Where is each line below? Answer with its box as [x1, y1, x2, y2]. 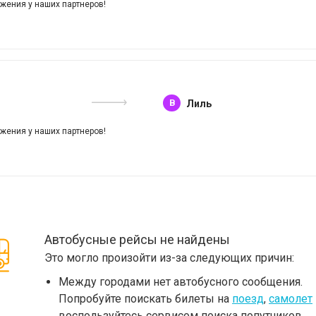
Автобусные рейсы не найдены [44, 232, 230, 247]
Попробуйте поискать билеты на [59, 292, 232, 305]
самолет [269, 292, 312, 305]
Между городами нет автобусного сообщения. [59, 275, 303, 288]
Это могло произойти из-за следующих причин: [44, 251, 294, 265]
